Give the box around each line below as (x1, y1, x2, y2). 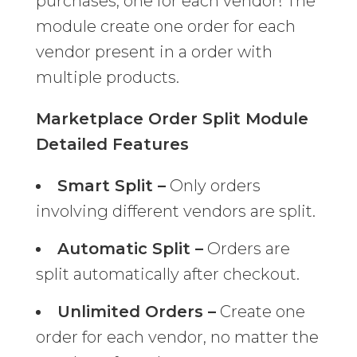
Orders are (202, 239, 290, 259)
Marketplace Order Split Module (35, 109, 308, 129)
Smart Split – (57, 176, 166, 196)
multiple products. (35, 68, 179, 88)
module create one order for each (35, 17, 296, 37)
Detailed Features (35, 135, 189, 155)
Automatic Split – (57, 239, 203, 259)
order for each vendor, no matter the (35, 328, 319, 347)
